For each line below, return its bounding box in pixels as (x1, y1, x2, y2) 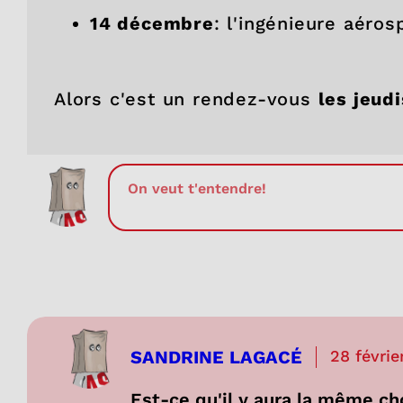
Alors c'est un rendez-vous (54, 87, 318, 110)
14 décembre (90, 12, 214, 34)
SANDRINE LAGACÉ (130, 345, 302, 368)
